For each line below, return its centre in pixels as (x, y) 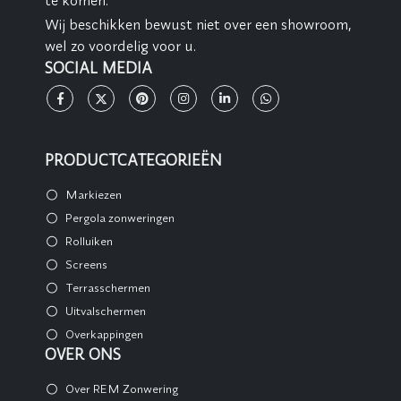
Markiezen (93, 194)
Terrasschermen (107, 287)
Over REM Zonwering (121, 388)
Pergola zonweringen (119, 217)
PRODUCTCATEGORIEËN (133, 160)
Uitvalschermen (105, 310)
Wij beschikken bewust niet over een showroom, (198, 25)
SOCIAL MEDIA (98, 69)
